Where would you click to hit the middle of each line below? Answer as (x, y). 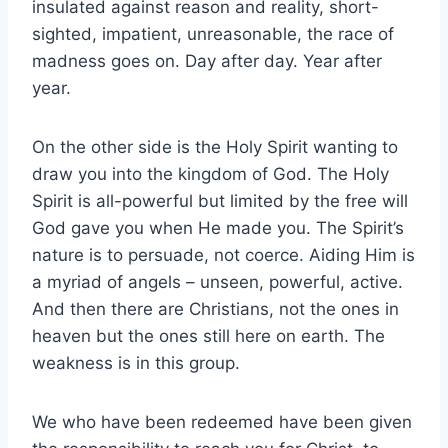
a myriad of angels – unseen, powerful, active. (217, 281)
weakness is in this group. (136, 362)
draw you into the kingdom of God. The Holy (210, 173)
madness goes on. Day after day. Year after (207, 60)
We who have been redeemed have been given (222, 421)
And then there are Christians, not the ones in (215, 308)
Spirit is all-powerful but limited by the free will (220, 200)
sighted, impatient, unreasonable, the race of (213, 33)
